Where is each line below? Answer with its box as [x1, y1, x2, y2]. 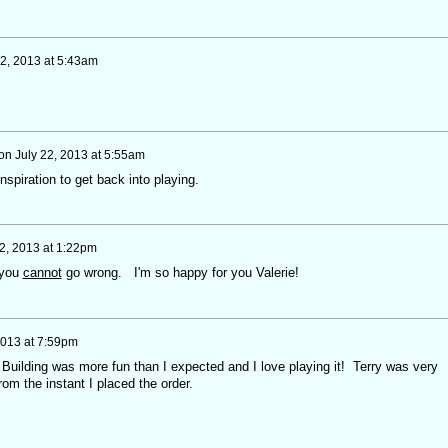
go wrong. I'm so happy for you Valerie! [61, 265, 299, 281]
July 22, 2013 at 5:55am [14, 147, 145, 162]
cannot [22, 265, 62, 281]
